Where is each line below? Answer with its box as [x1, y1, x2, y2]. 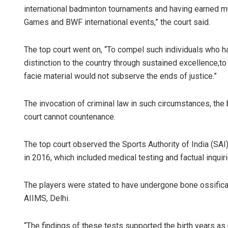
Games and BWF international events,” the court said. [24, 17, 210, 27]
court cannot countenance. [24, 112, 116, 122]
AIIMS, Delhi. [24, 193, 70, 204]
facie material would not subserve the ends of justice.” [24, 71, 217, 81]
